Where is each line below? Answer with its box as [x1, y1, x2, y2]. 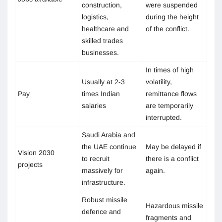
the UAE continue [82, 142, 136, 151]
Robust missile [82, 195, 127, 204]
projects [18, 160, 43, 168]
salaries [82, 101, 106, 110]
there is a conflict [146, 154, 199, 163]
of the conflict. [146, 24, 189, 33]
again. [146, 166, 165, 174]
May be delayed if [146, 142, 201, 151]
